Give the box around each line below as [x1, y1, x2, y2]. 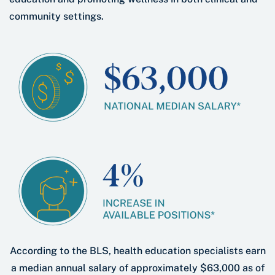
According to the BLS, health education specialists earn [9, 244, 266, 257]
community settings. [9, 10, 104, 23]
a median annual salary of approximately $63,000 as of [10, 261, 265, 274]
